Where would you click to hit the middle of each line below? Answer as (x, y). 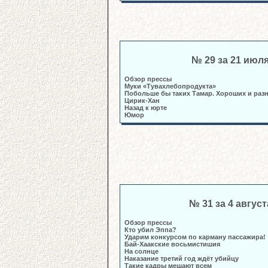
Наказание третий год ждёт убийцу (182, 258)
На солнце (141, 251)
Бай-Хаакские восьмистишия (172, 244)
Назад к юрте (146, 108)
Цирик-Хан (142, 100)
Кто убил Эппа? (150, 230)
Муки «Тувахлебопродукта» (170, 86)
